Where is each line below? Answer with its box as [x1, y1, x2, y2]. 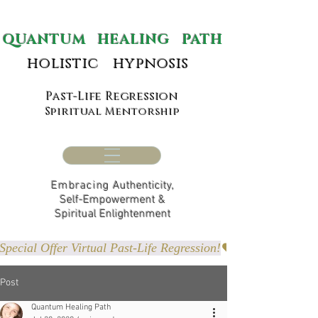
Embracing [51, 179, 113, 193]
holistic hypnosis [18, 54, 190, 74]
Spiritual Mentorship [45, 104, 180, 119]
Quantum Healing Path [31, 302, 111, 312]
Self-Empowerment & [60, 193, 165, 207]
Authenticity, [113, 179, 174, 193]
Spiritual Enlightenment [54, 207, 171, 221]
